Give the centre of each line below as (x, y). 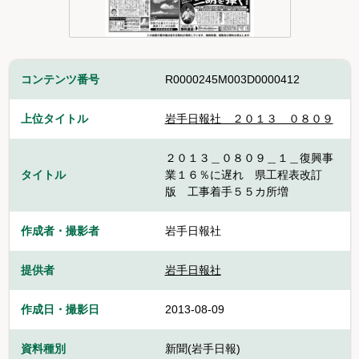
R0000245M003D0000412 (232, 79)
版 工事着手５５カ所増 (226, 191)
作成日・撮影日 (60, 309)
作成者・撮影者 (60, 230)
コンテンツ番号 (60, 79)
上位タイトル (54, 118)
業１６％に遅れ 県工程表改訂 (243, 174)
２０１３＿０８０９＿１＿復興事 (249, 157)
